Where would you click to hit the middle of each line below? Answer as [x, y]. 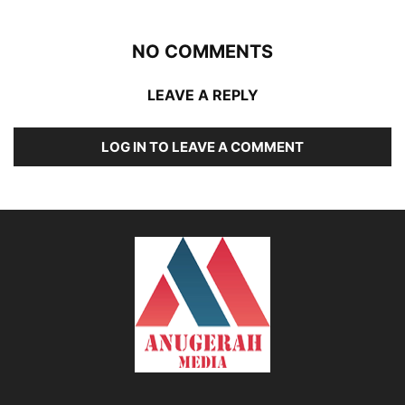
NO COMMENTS [202, 51]
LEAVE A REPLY [202, 94]
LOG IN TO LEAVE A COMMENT [202, 146]
